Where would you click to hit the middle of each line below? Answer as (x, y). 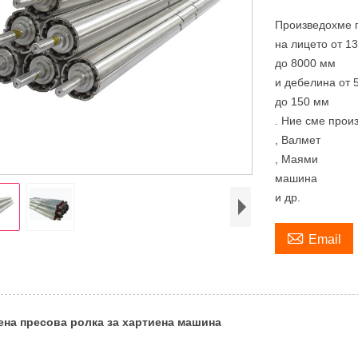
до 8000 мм (306, 63)
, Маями (297, 159)
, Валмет (298, 139)
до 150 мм (302, 101)
